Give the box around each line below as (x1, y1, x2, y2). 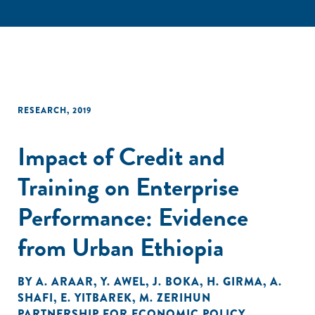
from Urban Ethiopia (18, 229, 224, 266)
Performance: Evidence (18, 198, 248, 236)
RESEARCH (18, 104, 67, 117)
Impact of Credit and (18, 138, 225, 175)
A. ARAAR (36, 274, 94, 290)
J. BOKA (153, 274, 200, 290)
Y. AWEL (101, 274, 146, 290)
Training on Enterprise (18, 168, 239, 205)
